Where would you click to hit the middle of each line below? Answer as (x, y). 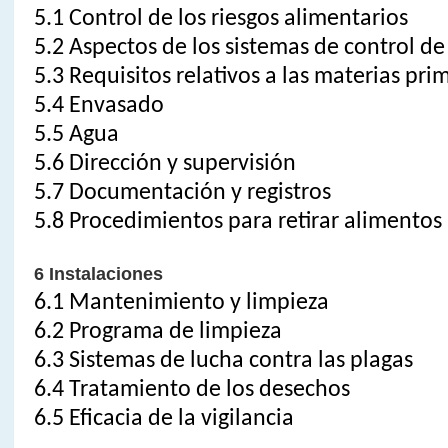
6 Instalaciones (98, 273)
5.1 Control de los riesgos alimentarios (220, 18)
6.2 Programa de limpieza (157, 331)
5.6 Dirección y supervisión (164, 163)
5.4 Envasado (98, 105)
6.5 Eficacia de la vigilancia (163, 418)
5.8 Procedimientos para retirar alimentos (237, 221)
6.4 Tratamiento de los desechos (191, 389)
